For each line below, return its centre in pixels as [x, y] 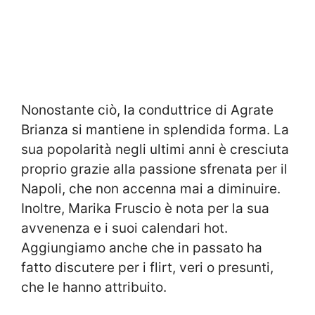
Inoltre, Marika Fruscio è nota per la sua [145, 208]
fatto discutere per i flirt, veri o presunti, [147, 267]
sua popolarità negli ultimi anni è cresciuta [155, 149]
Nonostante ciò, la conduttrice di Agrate [147, 110]
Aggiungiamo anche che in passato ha [142, 247]
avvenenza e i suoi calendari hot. [124, 228]
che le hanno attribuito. [94, 287]
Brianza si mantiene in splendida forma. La [155, 129]
